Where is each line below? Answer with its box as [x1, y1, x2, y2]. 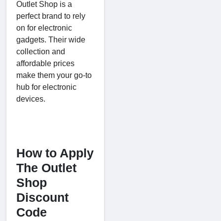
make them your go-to [16, 71, 92, 79]
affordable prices [16, 59, 74, 68]
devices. [16, 94, 45, 103]
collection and [16, 47, 65, 56]
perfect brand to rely [16, 11, 85, 20]
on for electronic [16, 23, 72, 32]
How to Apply [16, 146, 94, 160]
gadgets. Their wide [16, 35, 85, 44]
